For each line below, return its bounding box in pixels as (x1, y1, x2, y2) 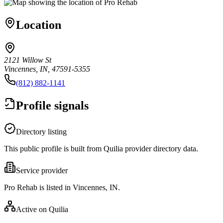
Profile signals (16, 99, 89, 112)
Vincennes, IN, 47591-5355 (4, 64, 90, 73)
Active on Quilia (16, 205, 68, 214)
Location (16, 18, 61, 31)
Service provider (16, 166, 68, 175)
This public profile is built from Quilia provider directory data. (4, 144, 198, 153)
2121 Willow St (4, 55, 51, 64)
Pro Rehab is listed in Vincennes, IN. (4, 183, 120, 192)
